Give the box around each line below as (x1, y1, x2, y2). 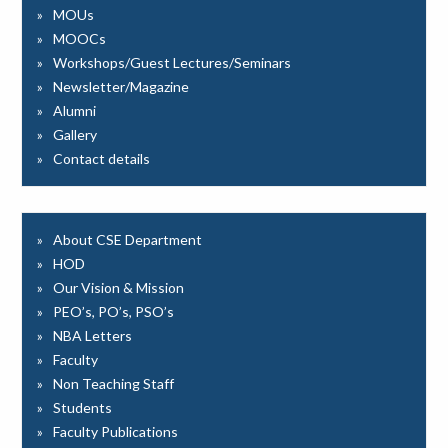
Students (53, 399, 113, 416)
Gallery (53, 126, 98, 143)
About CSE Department (53, 231, 203, 248)
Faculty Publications (53, 423, 179, 440)
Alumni (53, 102, 97, 119)
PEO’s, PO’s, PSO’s (53, 303, 175, 320)
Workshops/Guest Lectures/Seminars (53, 54, 292, 71)
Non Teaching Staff (53, 375, 175, 392)
